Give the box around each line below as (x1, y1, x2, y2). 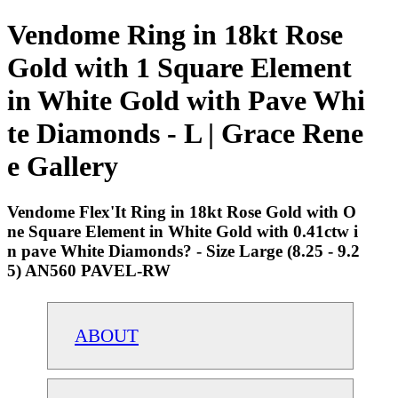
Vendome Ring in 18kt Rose (7, 19, 343, 52)
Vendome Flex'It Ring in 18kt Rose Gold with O (7, 202, 356, 221)
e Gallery (7, 150, 118, 183)
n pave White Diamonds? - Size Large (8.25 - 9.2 (7, 241, 360, 260)
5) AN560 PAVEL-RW (7, 260, 171, 280)
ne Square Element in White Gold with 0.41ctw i (7, 221, 358, 241)
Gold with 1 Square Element (7, 52, 352, 84)
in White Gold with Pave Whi (7, 84, 365, 117)
